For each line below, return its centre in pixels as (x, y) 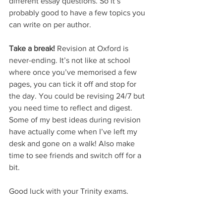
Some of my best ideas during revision (76, 120)
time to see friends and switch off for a (76, 156)
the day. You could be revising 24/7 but (78, 96)
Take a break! (32, 49)
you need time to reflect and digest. (72, 108)
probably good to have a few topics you (78, 13)
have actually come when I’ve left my (74, 132)
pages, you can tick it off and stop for (74, 84)
